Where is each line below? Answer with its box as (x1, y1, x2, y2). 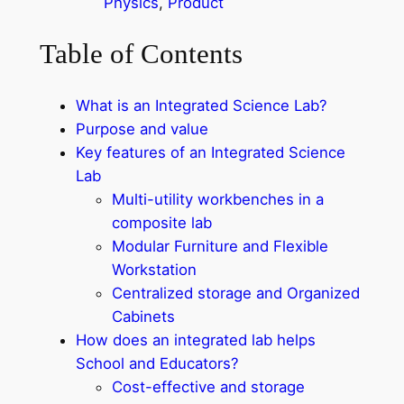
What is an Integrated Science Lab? (75, 96, 327, 115)
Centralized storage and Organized (111, 284, 360, 303)
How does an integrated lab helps (75, 331, 316, 350)
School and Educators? (75, 354, 239, 373)
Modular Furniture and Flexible (111, 237, 328, 256)
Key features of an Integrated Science (75, 143, 345, 162)
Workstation (111, 261, 197, 280)
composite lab (111, 214, 212, 233)
